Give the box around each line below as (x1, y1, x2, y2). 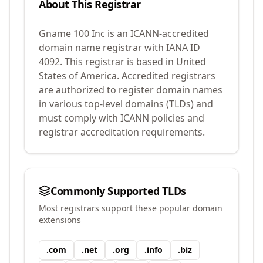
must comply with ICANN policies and (39, 112, 204, 124)
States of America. (39, 69, 119, 82)
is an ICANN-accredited (105, 27, 209, 40)
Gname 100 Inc (39, 27, 105, 40)
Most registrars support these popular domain (39, 203, 222, 214)
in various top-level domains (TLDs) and (39, 97, 213, 110)
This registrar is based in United (62, 55, 206, 68)
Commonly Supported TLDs (50, 184, 186, 198)
